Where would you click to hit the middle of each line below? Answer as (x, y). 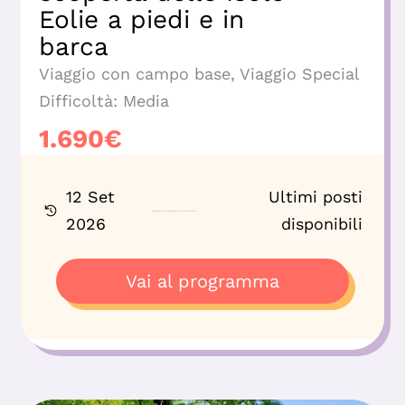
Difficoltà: (78, 101)
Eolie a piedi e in (141, 20)
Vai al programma (202, 282)
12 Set (90, 197)
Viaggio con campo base (135, 74)
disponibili (322, 224)
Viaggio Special (300, 74)
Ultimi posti (316, 197)
